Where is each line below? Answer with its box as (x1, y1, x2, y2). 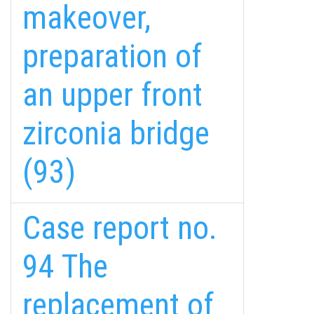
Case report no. (22, 209, 217, 247)
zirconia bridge (22, 114, 210, 152)
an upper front (22, 76, 203, 114)
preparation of (22, 37, 202, 75)
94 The (22, 247, 108, 285)
